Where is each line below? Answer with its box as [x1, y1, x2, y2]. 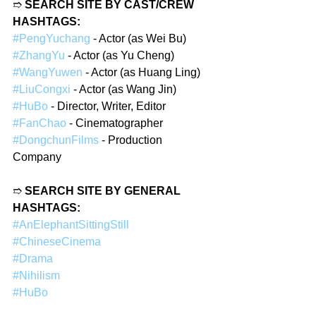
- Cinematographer [66, 116, 163, 129]
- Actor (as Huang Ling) [83, 66, 200, 78]
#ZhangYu [13, 49, 65, 61]
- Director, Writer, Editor [48, 99, 166, 112]
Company [13, 150, 61, 163]
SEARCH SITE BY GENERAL [25, 184, 183, 197]
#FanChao [13, 116, 66, 129]
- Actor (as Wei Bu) [90, 32, 186, 44]
